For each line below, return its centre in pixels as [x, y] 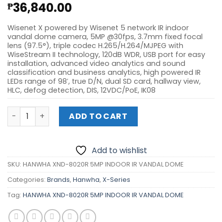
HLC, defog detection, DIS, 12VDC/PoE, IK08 [82, 90]
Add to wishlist [119, 151]
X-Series [116, 180]
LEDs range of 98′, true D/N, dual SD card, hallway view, [104, 81]
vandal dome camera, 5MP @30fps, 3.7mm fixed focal [105, 36]
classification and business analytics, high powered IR [104, 72]
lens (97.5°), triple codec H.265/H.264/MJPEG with [95, 45]
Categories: [27, 180]
